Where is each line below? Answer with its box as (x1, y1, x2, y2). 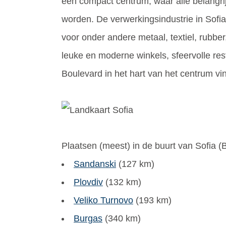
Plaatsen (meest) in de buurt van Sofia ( (62, 140, 221, 151)
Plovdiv (74, 177, 103, 187)
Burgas (74, 213, 102, 223)
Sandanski (74, 158, 116, 169)
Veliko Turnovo (74, 195, 133, 205)
